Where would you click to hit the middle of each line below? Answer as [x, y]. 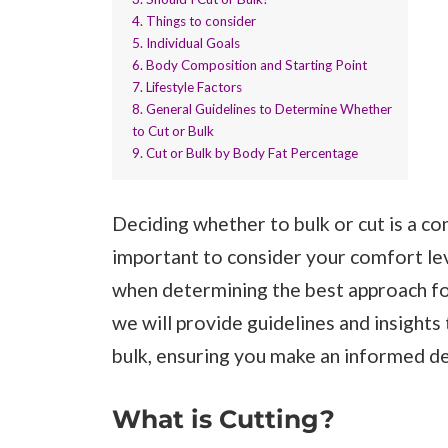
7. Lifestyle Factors [187, 86]
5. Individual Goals [186, 42]
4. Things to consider [194, 20]
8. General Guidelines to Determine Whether [262, 108]
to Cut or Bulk [173, 130]
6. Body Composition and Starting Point [250, 64]
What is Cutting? [223, 419]
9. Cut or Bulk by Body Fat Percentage [245, 152]
